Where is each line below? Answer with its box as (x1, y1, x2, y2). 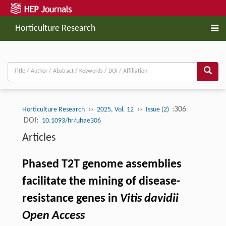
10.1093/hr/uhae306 (41, 117, 101, 125)
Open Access (22, 209, 85, 222)
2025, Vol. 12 (96, 105, 134, 114)
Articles (22, 132, 56, 144)
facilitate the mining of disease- (22, 175, 180, 188)
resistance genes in (22, 192, 120, 205)
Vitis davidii (120, 192, 179, 205)
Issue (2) (145, 105, 171, 114)
